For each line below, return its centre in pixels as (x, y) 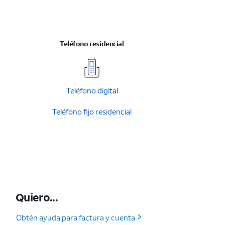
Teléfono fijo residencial (92, 111)
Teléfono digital (92, 90)
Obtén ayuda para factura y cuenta (76, 217)
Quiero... (36, 197)
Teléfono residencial (92, 43)
